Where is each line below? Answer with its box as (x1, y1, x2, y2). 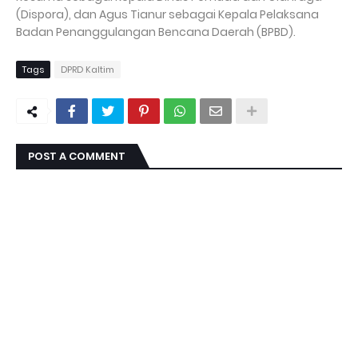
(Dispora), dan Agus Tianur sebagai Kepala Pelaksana (16, 6, 319, 23)
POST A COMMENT (28, 149, 125, 165)
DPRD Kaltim (61, 63, 114, 77)
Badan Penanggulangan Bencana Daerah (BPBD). (16, 24, 296, 41)
